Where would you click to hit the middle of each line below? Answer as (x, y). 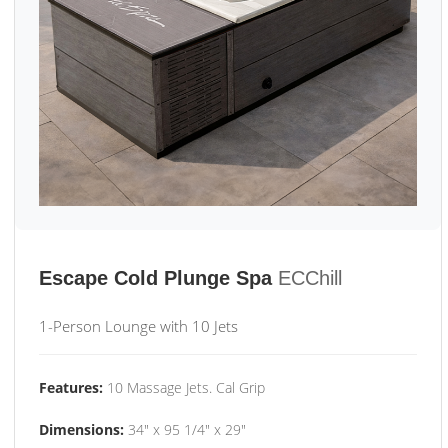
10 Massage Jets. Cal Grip (184, 387)
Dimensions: (81, 429)
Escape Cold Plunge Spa (155, 278)
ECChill (310, 278)
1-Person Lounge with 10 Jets (138, 326)
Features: (71, 387)
